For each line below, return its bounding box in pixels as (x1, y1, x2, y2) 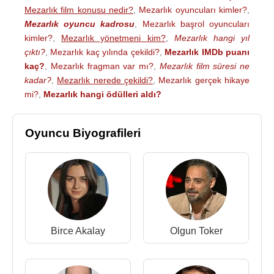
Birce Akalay (51, 226, 105, 236)
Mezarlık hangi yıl (174, 33, 250, 43)
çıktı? (24, 47, 45, 57)
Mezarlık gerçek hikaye (158, 75, 250, 85)
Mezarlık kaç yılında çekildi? (50, 47, 160, 57)
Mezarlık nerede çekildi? (57, 75, 154, 85)
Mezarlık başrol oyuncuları (142, 19, 250, 29)
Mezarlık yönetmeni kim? (61, 33, 166, 43)
